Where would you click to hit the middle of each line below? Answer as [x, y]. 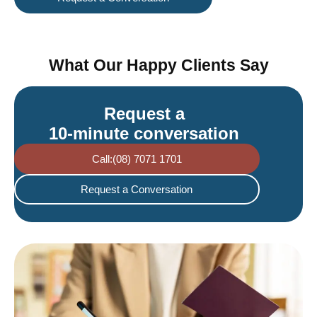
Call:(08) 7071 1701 [137, 158]
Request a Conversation [137, 189]
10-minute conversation [144, 133]
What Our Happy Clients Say [158, 65]
